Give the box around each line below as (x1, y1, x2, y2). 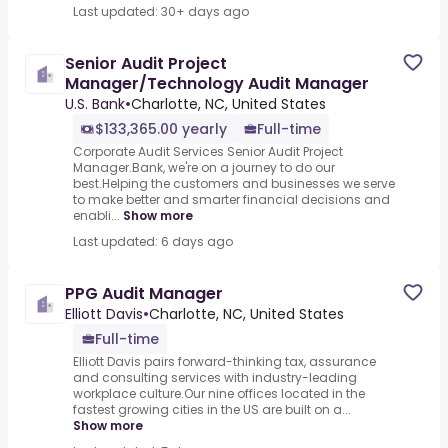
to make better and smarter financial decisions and (73, 191, 390, 209)
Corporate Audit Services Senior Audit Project (73, 143, 343, 161)
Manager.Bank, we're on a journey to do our (73, 159, 335, 177)
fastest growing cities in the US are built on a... (73, 401, 351, 419)
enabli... (73, 207, 120, 225)
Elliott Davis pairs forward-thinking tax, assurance (73, 353, 376, 371)
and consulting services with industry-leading (73, 369, 357, 387)
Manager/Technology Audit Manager (65, 72, 369, 96)
